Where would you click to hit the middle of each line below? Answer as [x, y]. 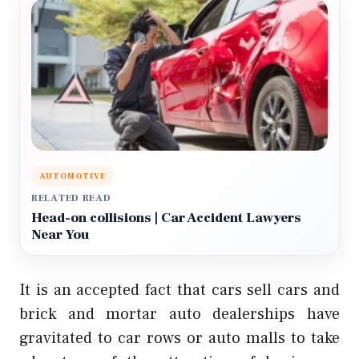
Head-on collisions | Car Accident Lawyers [166, 218]
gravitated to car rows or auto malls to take [179, 338]
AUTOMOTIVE [73, 175]
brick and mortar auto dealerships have [179, 314]
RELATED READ [71, 198]
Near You [60, 234]
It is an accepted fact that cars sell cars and [179, 290]
